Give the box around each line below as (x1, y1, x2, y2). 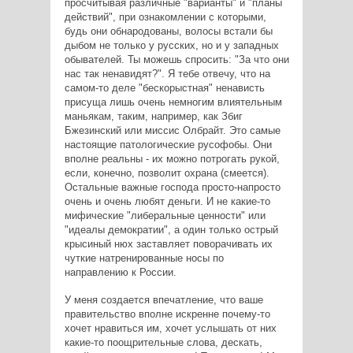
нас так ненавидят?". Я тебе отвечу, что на (64, 67, 270, 80)
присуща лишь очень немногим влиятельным (64, 95, 282, 108)
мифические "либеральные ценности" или (64, 209, 266, 221)
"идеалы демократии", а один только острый (64, 223, 278, 236)
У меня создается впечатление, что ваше (64, 293, 263, 306)
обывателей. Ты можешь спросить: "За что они (64, 53, 289, 65)
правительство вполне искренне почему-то (64, 307, 270, 320)
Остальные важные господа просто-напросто (64, 180, 281, 193)
